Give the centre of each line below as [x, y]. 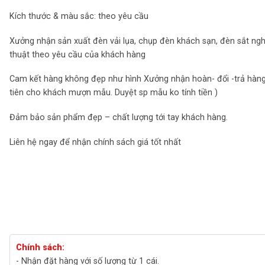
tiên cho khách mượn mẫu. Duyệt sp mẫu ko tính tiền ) [114, 93]
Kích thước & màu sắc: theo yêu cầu [79, 17]
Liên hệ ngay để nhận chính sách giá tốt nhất [96, 142]
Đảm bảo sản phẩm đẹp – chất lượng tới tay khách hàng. [119, 118]
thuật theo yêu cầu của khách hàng [78, 54]
